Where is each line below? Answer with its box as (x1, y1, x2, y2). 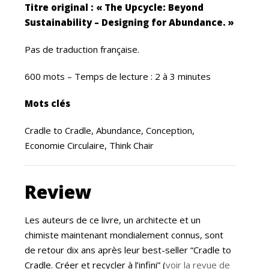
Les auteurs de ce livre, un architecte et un (25, 213, 201, 226)
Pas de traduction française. (25, 43, 140, 55)
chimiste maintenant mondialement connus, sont (25, 228, 224, 241)
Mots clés (25, 97, 71, 109)
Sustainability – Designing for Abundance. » (25, 16, 235, 28)
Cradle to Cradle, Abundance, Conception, (25, 124, 195, 136)
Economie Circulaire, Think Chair (25, 139, 154, 151)
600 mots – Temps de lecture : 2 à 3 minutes (25, 70, 211, 82)
